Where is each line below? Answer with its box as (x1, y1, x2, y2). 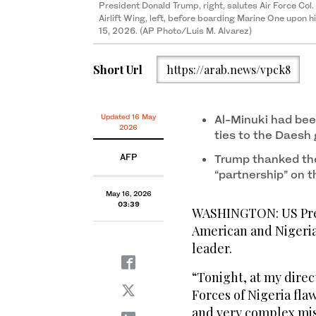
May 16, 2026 (105, 189, 152, 198)
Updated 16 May (101, 112, 156, 121)
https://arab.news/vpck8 (166, 61, 291, 77)
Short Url (93, 61, 142, 77)
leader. (192, 240, 232, 257)
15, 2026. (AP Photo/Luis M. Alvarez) (99, 25, 252, 37)
